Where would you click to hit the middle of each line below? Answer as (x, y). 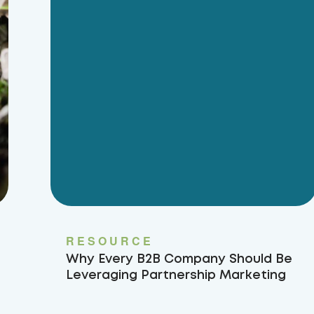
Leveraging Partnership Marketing (176, 275)
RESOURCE (110, 241)
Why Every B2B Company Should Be (179, 259)
